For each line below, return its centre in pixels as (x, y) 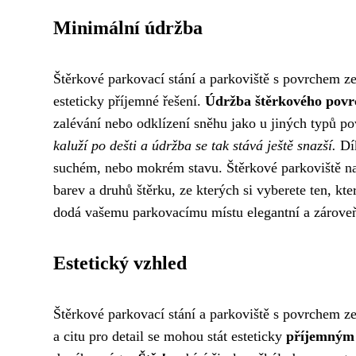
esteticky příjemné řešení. (129, 101)
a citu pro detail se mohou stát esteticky (170, 336)
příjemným (320, 336)
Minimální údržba (128, 28)
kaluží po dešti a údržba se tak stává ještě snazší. (195, 145)
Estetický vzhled (120, 263)
